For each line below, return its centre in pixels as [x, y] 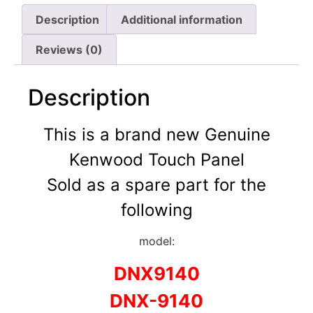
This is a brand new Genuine [156, 134]
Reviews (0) [70, 50]
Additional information [181, 19]
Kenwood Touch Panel [156, 159]
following [156, 210]
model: [156, 241]
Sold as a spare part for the [156, 184]
